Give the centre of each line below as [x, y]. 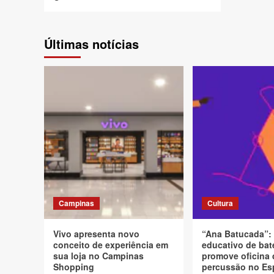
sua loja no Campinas [98, 256]
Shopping [74, 267]
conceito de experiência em [111, 245]
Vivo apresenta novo [96, 234]
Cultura [220, 203]
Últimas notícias [91, 44]
